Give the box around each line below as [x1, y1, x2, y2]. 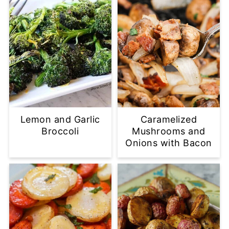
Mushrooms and [132, 125, 205, 136]
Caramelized [140, 113, 197, 125]
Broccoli [41, 125, 79, 136]
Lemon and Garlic [20, 113, 100, 125]
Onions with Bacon [125, 137, 212, 148]
